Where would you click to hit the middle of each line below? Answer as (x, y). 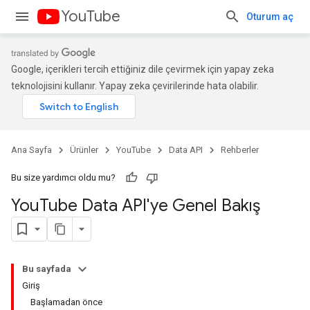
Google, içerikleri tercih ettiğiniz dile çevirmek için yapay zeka (143, 69)
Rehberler (240, 150)
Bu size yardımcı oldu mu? (63, 177)
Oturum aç (270, 17)
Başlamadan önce (66, 302)
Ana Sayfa (31, 150)
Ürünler (84, 150)
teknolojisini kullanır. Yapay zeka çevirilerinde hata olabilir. (135, 86)
